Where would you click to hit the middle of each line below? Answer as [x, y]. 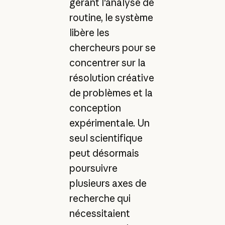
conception [95, 108]
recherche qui [100, 199]
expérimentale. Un [109, 123]
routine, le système [111, 18]
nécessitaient [99, 214]
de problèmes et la [111, 93]
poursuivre [93, 168]
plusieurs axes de [108, 184]
